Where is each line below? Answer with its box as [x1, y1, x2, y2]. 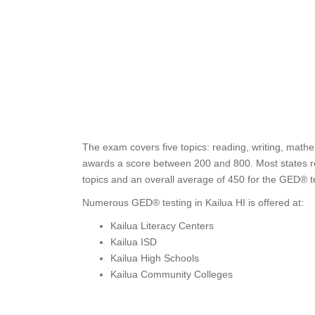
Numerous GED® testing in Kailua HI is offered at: [82, 197, 304, 208]
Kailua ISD [110, 236, 157, 247]
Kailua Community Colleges [110, 269, 233, 280]
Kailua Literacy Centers [110, 220, 214, 231]
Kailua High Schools [110, 252, 199, 264]
